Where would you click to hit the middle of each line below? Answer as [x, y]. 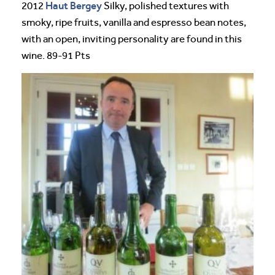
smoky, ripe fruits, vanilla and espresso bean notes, [134, 22]
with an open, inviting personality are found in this [132, 39]
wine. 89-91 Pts [56, 55]
